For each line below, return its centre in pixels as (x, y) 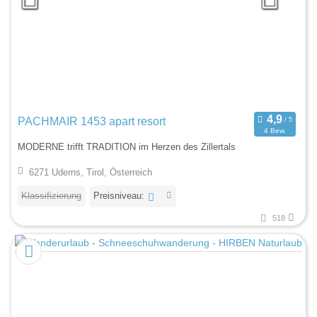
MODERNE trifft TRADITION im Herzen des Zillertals (127, 147)
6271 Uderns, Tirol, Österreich (90, 172)
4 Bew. (275, 130)
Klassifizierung (51, 195)
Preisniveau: (119, 195)
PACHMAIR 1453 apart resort (92, 121)
